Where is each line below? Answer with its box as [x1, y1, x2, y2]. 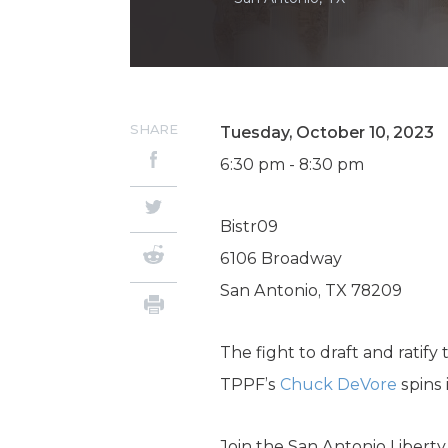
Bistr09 [220, 217, 278, 236]
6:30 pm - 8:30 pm [220, 155, 364, 174]
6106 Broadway [220, 249, 342, 268]
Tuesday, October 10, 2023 [220, 123, 434, 142]
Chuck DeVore [280, 375, 397, 394]
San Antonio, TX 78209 [220, 281, 402, 300]
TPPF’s [220, 375, 280, 394]
